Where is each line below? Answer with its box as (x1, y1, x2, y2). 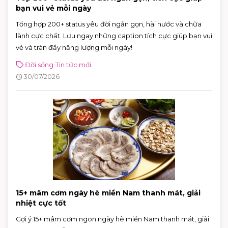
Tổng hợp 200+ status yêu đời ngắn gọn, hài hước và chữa (16, 19, 202, 28)
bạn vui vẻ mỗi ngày (16, 3, 91, 13)
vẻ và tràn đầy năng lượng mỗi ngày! (16, 43, 132, 51)
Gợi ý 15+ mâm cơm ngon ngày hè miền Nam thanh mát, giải (16, 214, 209, 223)
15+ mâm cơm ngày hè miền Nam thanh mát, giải (16, 188, 201, 197)
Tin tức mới (55, 60, 91, 69)
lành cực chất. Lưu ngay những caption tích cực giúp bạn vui (16, 31, 212, 40)
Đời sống (25, 60, 53, 69)
